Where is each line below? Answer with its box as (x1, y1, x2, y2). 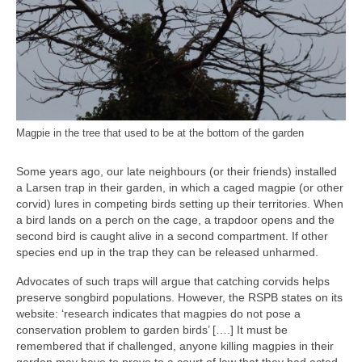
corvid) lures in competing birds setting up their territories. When (16, 196, 343, 210)
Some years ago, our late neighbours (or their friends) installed (16, 164, 337, 178)
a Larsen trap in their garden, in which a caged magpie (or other (16, 180, 343, 194)
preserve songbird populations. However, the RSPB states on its (16, 290, 343, 304)
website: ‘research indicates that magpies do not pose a (16, 306, 301, 320)
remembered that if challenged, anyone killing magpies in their (16, 339, 334, 352)
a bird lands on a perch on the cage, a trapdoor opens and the (16, 213, 335, 226)
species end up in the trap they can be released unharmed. (16, 245, 318, 259)
